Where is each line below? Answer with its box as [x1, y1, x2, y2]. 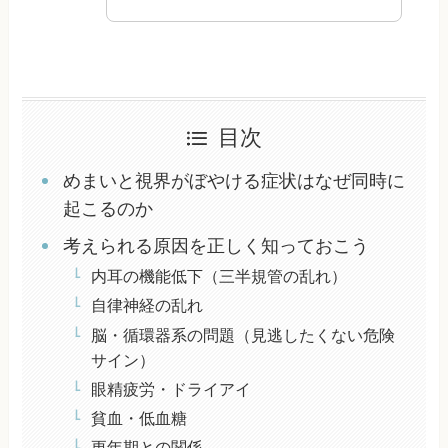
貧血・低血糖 [90, 408, 187, 427]
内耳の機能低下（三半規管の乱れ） [90, 267, 347, 286]
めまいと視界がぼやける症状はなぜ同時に [62, 171, 405, 192]
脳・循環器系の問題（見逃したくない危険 [90, 325, 395, 344]
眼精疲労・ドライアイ [90, 379, 251, 398]
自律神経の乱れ [90, 296, 203, 315]
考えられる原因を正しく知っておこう [62, 236, 369, 257]
